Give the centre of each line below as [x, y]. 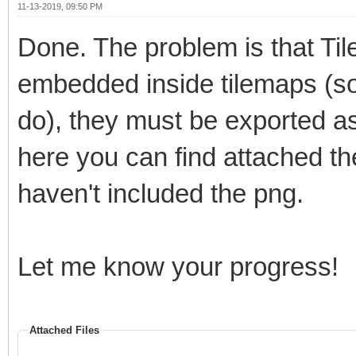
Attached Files [64, 330]
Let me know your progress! [178, 266]
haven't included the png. [161, 193]
